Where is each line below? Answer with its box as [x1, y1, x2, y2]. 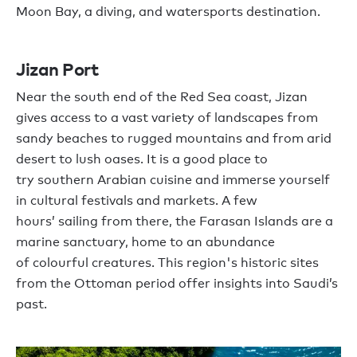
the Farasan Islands [175, 214, 298, 229]
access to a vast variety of [47, 110, 211, 126]
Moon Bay [16, 4, 78, 20]
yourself [279, 172, 330, 188]
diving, [96, 4, 135, 20]
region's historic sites [183, 255, 319, 271]
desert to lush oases [16, 151, 140, 167]
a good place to [169, 151, 268, 167]
